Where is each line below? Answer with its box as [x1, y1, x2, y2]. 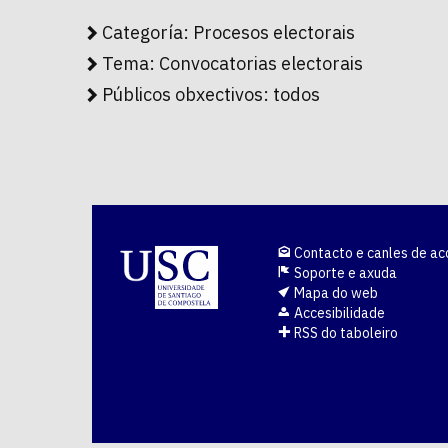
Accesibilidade [291, 304, 385, 323]
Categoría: [102, 21, 193, 45]
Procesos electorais [193, 21, 355, 45]
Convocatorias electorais [159, 52, 363, 76]
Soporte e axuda [291, 264, 397, 283]
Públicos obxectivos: [102, 83, 273, 107]
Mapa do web [291, 284, 378, 303]
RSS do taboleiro [291, 324, 398, 343]
